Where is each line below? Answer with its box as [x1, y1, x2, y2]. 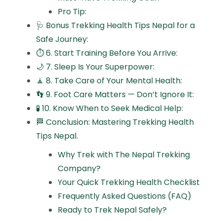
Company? [58, 163, 101, 174]
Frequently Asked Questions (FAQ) [58, 190, 191, 202]
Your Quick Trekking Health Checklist [58, 177, 200, 188]
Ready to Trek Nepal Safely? [58, 204, 167, 216]
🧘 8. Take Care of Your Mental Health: [36, 75, 182, 86]
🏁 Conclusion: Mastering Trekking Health [36, 116, 194, 128]
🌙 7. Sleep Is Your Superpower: [36, 61, 154, 73]
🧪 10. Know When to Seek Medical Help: [36, 103, 183, 114]
